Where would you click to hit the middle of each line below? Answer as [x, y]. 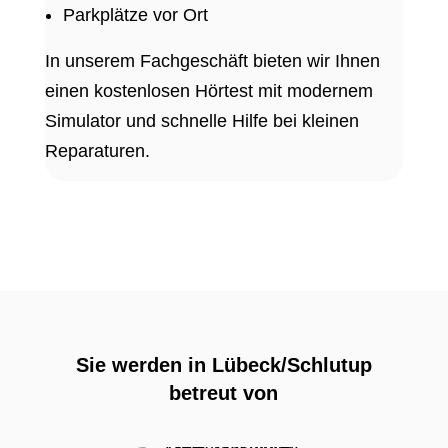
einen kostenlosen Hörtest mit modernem [208, 91]
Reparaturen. [97, 151]
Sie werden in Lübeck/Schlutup [223, 365]
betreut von [224, 393]
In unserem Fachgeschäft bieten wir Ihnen [212, 61]
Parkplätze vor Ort [135, 15]
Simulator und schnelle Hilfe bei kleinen [201, 121]
